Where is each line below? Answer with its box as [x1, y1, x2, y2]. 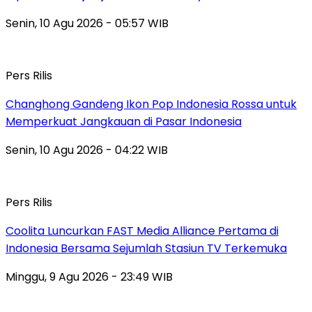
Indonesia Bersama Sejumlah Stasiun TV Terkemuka [6, 240, 287, 257]
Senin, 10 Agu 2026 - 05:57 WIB [6, 15, 169, 32]
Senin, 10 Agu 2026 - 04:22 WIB [6, 142, 168, 159]
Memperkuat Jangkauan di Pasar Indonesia [6, 114, 242, 130]
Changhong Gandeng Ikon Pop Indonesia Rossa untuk [6, 96, 297, 113]
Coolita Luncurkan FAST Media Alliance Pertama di [6, 223, 279, 240]
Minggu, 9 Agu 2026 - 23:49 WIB [6, 269, 173, 286]
